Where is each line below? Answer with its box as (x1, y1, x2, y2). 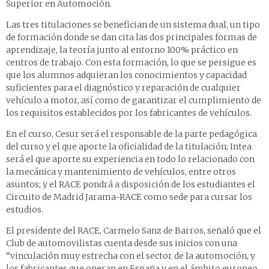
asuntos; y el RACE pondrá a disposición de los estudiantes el (6, 179, 255, 190)
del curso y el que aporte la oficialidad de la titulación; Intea (6, 141, 252, 153)
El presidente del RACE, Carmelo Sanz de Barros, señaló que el (6, 225, 261, 237)
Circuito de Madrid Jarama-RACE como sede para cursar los (6, 192, 252, 203)
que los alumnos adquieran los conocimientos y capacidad (6, 70, 247, 81)
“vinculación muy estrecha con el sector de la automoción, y (6, 250, 255, 262)
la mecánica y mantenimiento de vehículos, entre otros (6, 166, 236, 178)
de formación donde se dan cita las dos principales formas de (6, 32, 257, 43)
